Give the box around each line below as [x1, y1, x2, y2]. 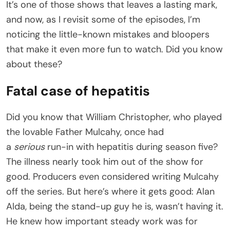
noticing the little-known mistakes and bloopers [6, 28, 209, 41]
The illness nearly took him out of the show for [6, 155, 203, 168]
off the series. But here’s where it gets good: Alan [6, 185, 215, 198]
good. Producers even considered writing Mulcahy [6, 170, 219, 183]
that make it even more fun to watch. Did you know [6, 43, 223, 55]
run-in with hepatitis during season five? [45, 140, 218, 153]
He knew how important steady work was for [6, 215, 198, 227]
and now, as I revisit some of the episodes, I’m [6, 13, 200, 26]
